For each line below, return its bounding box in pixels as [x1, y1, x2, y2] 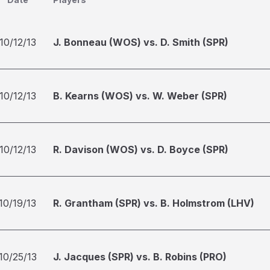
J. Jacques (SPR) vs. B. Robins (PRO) [53, 251, 227, 263]
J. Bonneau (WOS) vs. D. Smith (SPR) [53, 36, 228, 48]
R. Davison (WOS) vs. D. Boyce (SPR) [53, 143, 228, 155]
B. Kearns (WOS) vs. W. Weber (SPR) [53, 90, 227, 102]
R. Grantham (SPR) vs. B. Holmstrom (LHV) [53, 197, 254, 209]
